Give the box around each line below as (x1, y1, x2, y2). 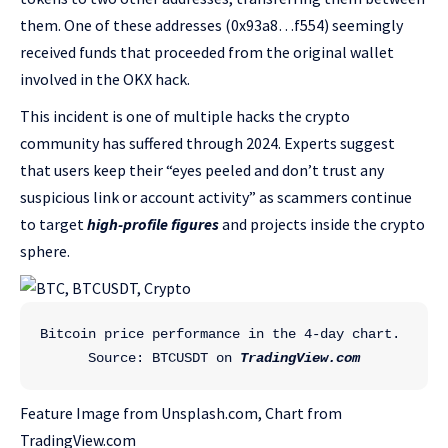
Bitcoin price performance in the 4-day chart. (40, 325, 400, 342)
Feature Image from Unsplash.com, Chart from (20, 402, 342, 423)
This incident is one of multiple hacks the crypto (20, 105, 350, 126)
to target (20, 213, 87, 234)
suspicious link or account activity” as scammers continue (20, 186, 412, 207)
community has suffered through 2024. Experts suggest (20, 132, 395, 153)
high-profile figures (87, 213, 219, 234)
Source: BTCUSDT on (88, 349, 240, 366)
